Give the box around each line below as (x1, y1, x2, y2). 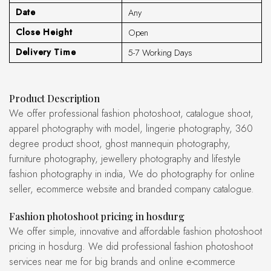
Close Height (16, 26, 73, 39)
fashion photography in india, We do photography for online (9, 167, 255, 181)
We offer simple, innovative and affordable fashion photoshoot (9, 224, 18, 239)
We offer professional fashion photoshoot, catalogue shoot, (9, 106, 18, 121)
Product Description (15, 92, 100, 105)
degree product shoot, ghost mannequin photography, (9, 137, 230, 151)
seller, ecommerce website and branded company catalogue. (9, 182, 254, 197)
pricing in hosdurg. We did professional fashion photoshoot (9, 240, 253, 254)
